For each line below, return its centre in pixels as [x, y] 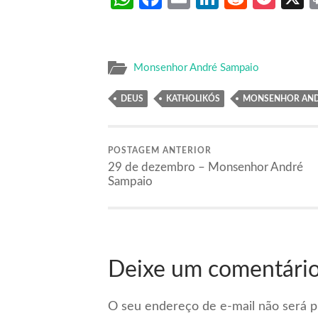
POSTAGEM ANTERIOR [160, 150]
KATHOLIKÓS [193, 98]
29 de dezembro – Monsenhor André [205, 167]
